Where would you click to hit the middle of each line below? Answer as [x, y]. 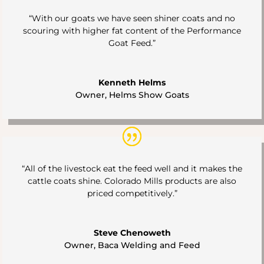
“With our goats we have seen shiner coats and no [132, 18]
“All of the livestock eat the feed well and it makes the [132, 168]
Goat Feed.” [132, 43]
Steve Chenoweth [132, 232]
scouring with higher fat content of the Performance [132, 30]
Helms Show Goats [149, 95]
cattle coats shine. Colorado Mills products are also [132, 181]
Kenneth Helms [132, 82]
